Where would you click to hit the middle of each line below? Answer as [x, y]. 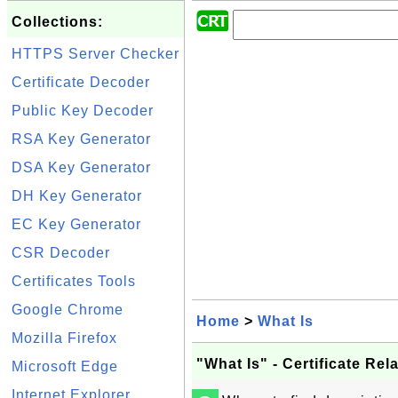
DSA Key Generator [81, 167]
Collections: [57, 22]
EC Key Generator [76, 224]
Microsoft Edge [65, 366]
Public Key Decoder [83, 111]
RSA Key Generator [81, 139]
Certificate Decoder [81, 82]
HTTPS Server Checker [96, 54]
